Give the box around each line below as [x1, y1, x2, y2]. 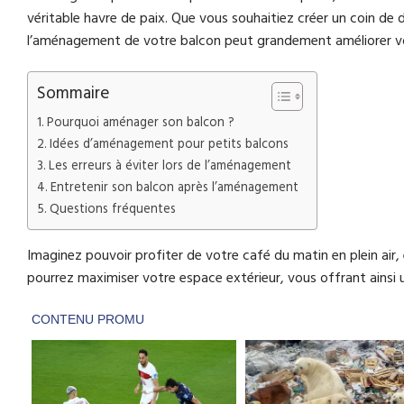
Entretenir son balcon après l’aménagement [50, 178, 298, 197]
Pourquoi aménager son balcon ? [46, 113, 234, 132]
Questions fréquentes [49, 199, 176, 218]
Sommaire [37, 80, 109, 106]
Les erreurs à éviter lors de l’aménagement [48, 156, 291, 175]
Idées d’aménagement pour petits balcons [49, 134, 289, 153]
